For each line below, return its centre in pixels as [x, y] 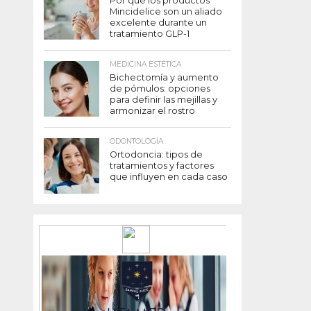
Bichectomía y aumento [164, 78]
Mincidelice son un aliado [166, 12]
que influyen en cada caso [169, 177]
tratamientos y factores [162, 166]
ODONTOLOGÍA [136, 142]
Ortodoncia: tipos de [156, 155]
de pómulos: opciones [160, 89]
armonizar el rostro [152, 111]
